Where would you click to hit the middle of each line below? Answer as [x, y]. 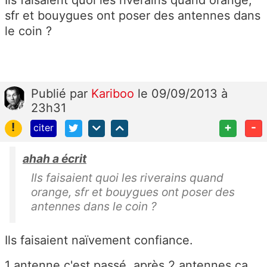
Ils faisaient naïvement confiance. [99, 240]
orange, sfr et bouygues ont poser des [133, 192]
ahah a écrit [55, 158]
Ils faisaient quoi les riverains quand [127, 177]
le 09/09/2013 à [183, 93]
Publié [50, 93]
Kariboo [114, 93]
